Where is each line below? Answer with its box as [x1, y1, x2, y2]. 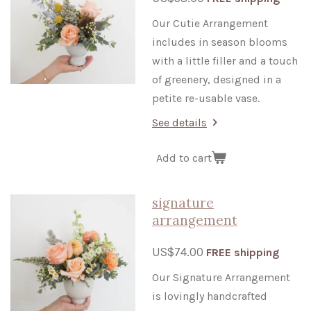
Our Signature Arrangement [152, 271, 290, 285]
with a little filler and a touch [152, 54, 298, 68]
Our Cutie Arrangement [152, 17, 268, 31]
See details [152, 116, 207, 130]
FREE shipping [206, 246, 279, 260]
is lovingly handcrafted [152, 289, 267, 303]
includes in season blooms [152, 35, 287, 49]
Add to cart [156, 151, 212, 165]
